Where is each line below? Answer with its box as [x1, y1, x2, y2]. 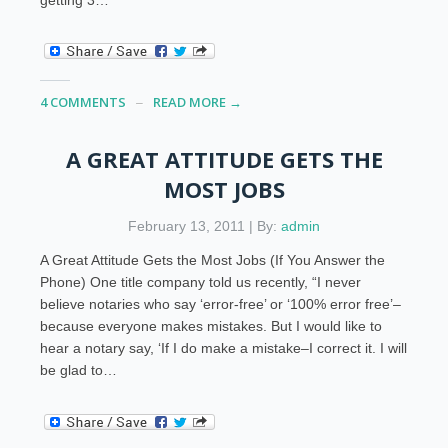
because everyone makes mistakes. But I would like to [40, 318, 383, 335]
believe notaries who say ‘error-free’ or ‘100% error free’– [40, 296, 402, 313]
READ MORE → [153, 93, 243, 112]
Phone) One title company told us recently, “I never [40, 274, 362, 291]
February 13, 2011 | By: [128, 218, 281, 235]
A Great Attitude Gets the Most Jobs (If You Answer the [40, 252, 386, 269]
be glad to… [40, 362, 118, 379]
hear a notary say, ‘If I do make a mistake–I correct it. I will [40, 340, 408, 357]
